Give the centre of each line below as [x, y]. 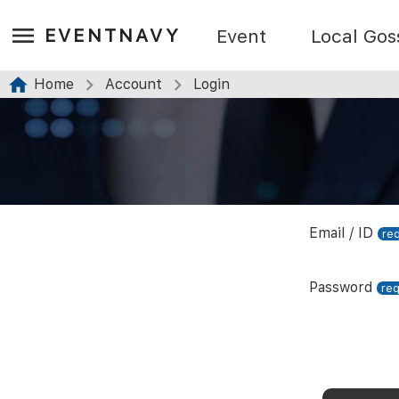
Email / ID [341, 233]
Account [134, 84]
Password [341, 287]
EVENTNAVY [113, 35]
